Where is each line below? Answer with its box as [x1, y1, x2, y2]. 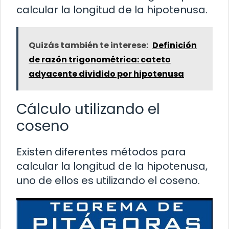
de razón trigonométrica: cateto [29, 54, 171, 66]
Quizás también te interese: [29, 39, 148, 52]
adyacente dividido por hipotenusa [29, 68, 184, 80]
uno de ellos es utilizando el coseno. [16, 173, 200, 188]
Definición [152, 39, 197, 52]
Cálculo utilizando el [16, 99, 160, 120]
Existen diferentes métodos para [16, 145, 186, 159]
